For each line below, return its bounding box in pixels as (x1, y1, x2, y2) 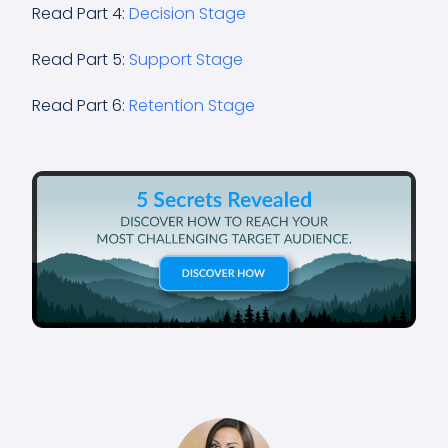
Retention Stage (129, 93, 255, 117)
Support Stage (129, 47, 243, 71)
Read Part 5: (32, 47, 129, 71)
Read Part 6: (32, 93, 129, 117)
